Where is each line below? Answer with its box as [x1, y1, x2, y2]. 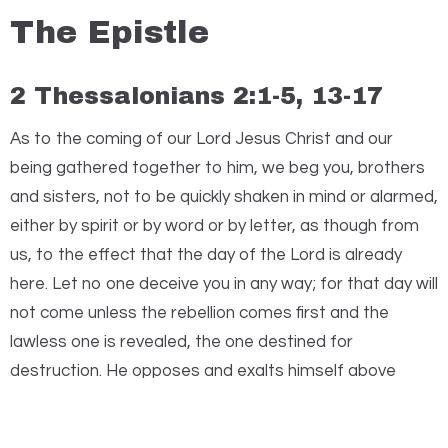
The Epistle [10, 15, 209, 51]
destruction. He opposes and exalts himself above [10, 361, 396, 380]
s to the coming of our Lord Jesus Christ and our [21, 129, 393, 148]
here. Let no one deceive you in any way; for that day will [10, 274, 438, 293]
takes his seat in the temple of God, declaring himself [10, 419, 420, 438]
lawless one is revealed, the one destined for [10, 332, 353, 351]
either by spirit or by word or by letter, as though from [10, 216, 419, 235]
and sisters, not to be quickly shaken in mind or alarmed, [10, 187, 438, 206]
